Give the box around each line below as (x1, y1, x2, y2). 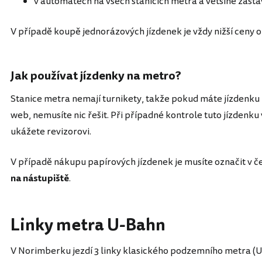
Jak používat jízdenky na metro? (11, 67, 181, 84)
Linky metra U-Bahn (11, 213, 166, 237)
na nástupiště (11, 171, 69, 185)
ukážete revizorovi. (11, 125, 91, 139)
